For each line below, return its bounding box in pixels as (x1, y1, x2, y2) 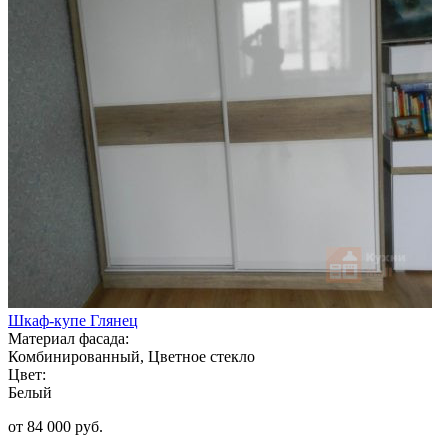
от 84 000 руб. (8, 417, 103, 435)
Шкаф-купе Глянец (8, 311, 138, 329)
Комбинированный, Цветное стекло (8, 347, 255, 365)
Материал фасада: (8, 329, 129, 347)
